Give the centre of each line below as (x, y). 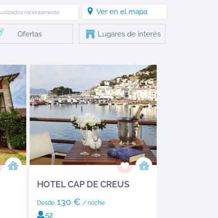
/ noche (93, 203)
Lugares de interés (130, 34)
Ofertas (30, 34)
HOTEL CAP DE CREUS (83, 184)
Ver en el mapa (122, 12)
